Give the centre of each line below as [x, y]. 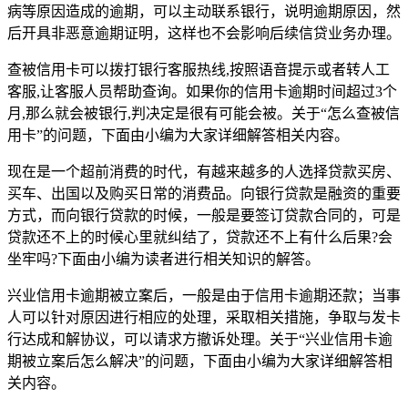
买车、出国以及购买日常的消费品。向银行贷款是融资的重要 [204, 193]
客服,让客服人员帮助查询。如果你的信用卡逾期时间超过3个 [202, 91]
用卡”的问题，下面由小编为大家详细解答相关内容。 [178, 135]
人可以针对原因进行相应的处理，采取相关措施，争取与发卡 [204, 317]
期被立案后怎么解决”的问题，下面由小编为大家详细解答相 [200, 361]
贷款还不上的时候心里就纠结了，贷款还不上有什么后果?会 [200, 237]
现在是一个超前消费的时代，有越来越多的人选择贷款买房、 [204, 171]
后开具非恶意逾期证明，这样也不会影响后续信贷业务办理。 [204, 33]
